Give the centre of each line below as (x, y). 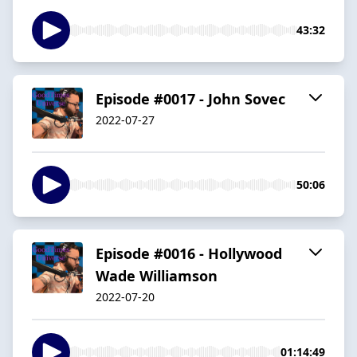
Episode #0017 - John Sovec (190, 98)
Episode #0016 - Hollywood (189, 253)
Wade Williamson (157, 275)
